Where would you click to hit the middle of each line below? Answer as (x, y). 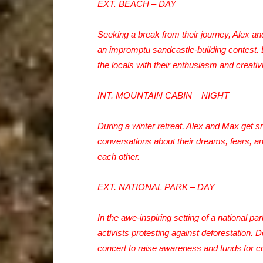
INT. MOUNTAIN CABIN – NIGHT (163, 95)
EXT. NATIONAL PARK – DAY (156, 187)
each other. (118, 156)
